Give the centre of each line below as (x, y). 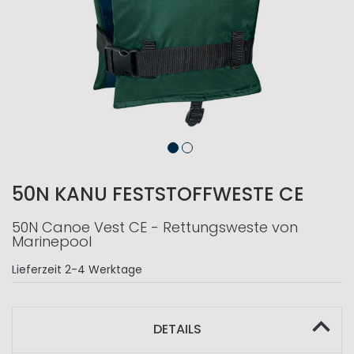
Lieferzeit (37, 269)
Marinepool (52, 241)
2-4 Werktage (104, 269)
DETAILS (177, 329)
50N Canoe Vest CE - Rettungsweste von (155, 227)
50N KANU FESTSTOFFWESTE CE (158, 194)
